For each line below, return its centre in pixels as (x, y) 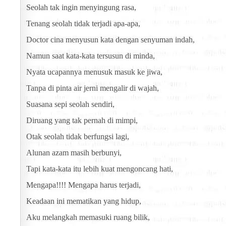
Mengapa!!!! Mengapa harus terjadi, (83, 185)
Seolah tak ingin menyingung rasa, (81, 8)
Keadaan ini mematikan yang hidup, (84, 201)
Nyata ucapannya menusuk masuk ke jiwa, (94, 72)
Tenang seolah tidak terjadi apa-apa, (83, 24)
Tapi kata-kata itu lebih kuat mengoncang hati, (100, 169)
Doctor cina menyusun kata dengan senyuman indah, (110, 40)
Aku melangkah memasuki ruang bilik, (88, 217)
